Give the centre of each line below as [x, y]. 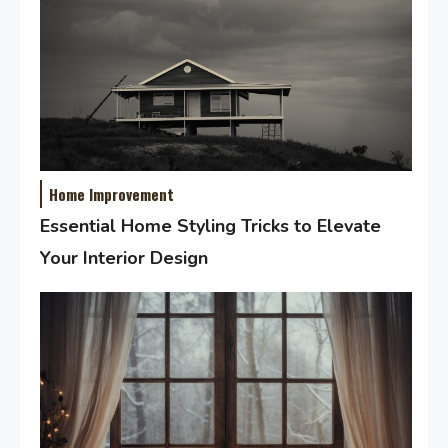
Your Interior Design [124, 257]
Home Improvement [112, 193]
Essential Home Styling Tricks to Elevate [211, 225]
